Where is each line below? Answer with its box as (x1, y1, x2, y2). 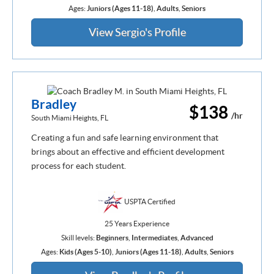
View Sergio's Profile (88, 25, 186, 39)
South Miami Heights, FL (31, 114, 108, 122)
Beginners (95, 233, 128, 242)
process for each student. (31, 161, 126, 171)
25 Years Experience (105, 219, 169, 228)
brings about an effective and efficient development (31, 147, 224, 157)
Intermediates (131, 233, 177, 242)
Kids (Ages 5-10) (59, 247, 112, 256)
